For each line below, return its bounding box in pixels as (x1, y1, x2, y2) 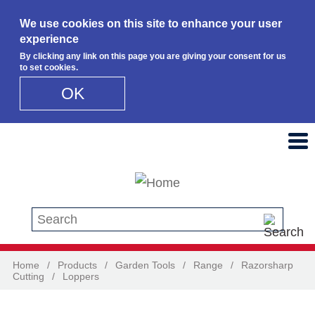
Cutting (13, 270, 44, 282)
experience (20, 33, 79, 45)
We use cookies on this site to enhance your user (20, 18, 283, 30)
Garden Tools (115, 259, 175, 271)
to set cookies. (20, 63, 79, 72)
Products (58, 259, 97, 271)
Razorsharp (241, 259, 293, 271)
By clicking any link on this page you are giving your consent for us (20, 51, 287, 61)
